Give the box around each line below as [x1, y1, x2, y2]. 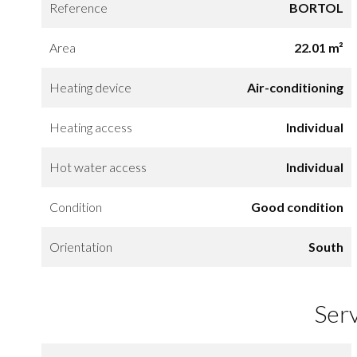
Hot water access [49, 159, 147, 175]
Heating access [49, 119, 132, 135]
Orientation [49, 238, 112, 254]
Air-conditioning [246, 79, 343, 95]
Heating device [49, 79, 131, 95]
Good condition [250, 198, 343, 214]
